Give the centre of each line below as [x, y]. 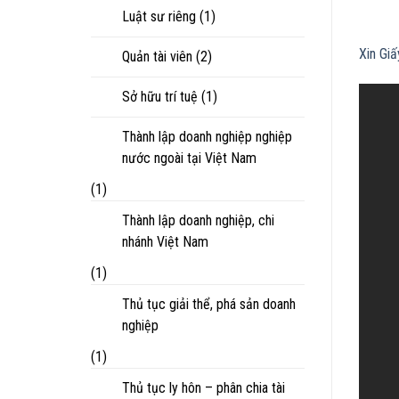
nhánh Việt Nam [165, 241]
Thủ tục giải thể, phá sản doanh [209, 304]
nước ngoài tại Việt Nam [189, 158]
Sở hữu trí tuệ [160, 96]
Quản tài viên [157, 56]
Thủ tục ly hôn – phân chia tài [204, 387]
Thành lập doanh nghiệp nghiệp [207, 136]
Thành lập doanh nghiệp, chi [198, 220]
